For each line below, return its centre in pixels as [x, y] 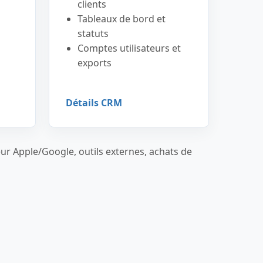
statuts [93, 33]
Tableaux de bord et [121, 19]
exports [94, 63]
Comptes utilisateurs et [129, 48]
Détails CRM [94, 103]
